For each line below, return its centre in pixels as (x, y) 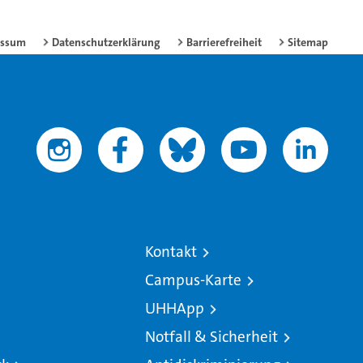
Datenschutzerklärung (106, 43)
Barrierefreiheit (224, 43)
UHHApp (174, 309)
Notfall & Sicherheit (211, 337)
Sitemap (308, 43)
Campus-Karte (193, 280)
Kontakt (171, 252)
